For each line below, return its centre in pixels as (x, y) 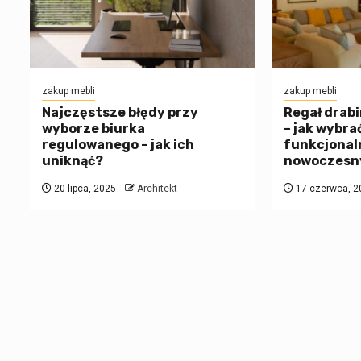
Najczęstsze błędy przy (120, 113)
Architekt (157, 189)
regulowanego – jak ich (118, 145)
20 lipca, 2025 (84, 189)
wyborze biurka (93, 129)
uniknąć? (73, 161)
